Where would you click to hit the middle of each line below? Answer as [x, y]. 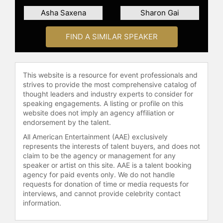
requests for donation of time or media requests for [106, 184]
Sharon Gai [160, 13]
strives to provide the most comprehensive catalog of [110, 84]
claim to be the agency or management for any [99, 155]
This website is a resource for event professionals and [110, 75]
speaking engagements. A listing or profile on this [103, 103]
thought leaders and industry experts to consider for [108, 94]
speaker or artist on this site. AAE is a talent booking [107, 165]
